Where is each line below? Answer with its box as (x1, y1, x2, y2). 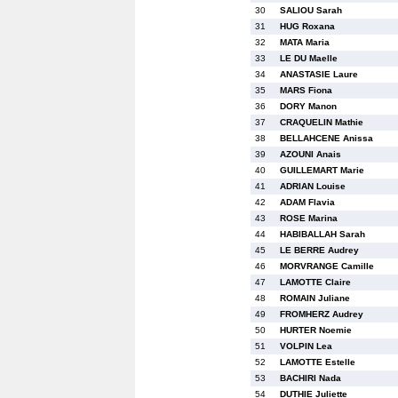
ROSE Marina (280, 213, 338, 223)
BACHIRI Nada (280, 373, 341, 383)
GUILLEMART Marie (280, 165, 364, 175)
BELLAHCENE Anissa (280, 133, 373, 143)
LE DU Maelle (280, 53, 338, 63)
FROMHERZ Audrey (280, 309, 363, 319)
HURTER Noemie (280, 325, 352, 335)
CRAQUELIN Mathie (280, 117, 363, 127)
